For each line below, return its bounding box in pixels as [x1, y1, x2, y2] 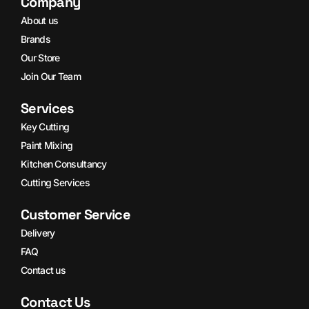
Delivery [21, 227, 55, 239]
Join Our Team [21, 70, 81, 83]
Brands [21, 33, 50, 46]
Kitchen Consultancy [21, 158, 107, 170]
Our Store [21, 52, 60, 64]
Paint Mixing [21, 139, 73, 152]
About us [21, 14, 59, 27]
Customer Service [21, 206, 130, 224]
